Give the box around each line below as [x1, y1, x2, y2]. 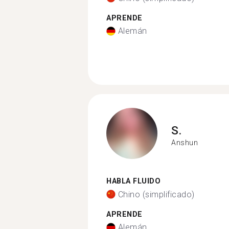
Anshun [171, 138, 198, 147]
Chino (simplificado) [118, 189, 195, 199]
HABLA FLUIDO [106, 177, 161, 186]
